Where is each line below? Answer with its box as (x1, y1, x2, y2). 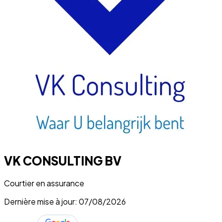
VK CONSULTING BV (4, 153, 121, 168)
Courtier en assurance (4, 177, 84, 188)
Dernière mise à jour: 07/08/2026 (4, 196, 126, 207)
